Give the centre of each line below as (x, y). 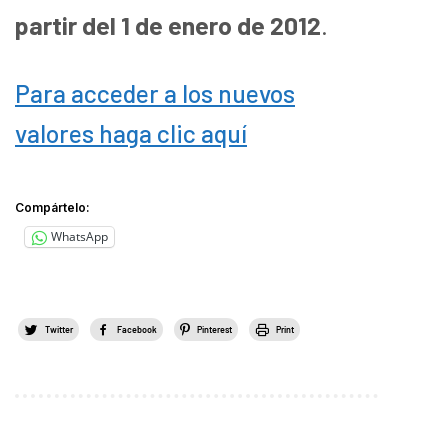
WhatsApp (79, 236)
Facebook (137, 329)
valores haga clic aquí (131, 132)
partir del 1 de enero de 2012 (168, 24)
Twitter (59, 329)
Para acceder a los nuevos (155, 92)
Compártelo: (52, 207)
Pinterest (214, 329)
